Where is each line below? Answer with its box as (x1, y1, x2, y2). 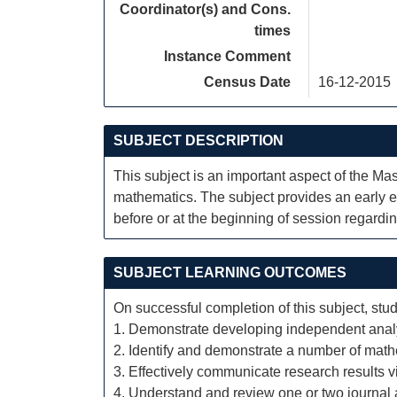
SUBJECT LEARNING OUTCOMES (113, 265, 346, 280)
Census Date (204, 74, 291, 90)
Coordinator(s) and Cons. (120, 2, 291, 17)
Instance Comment (164, 49, 291, 64)
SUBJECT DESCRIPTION (113, 133, 284, 148)
